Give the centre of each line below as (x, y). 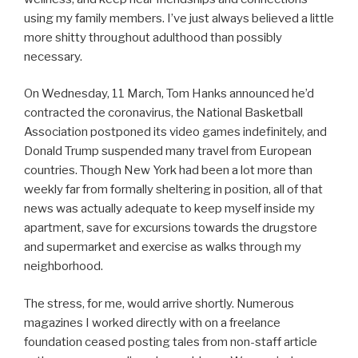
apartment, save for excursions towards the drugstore (171, 228)
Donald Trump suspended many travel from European (168, 151)
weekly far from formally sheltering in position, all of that (173, 190)
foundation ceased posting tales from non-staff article (171, 342)
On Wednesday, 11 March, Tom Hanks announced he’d (169, 94)
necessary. (53, 56)
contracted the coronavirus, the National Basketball (163, 113)
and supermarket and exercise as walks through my (163, 247)
